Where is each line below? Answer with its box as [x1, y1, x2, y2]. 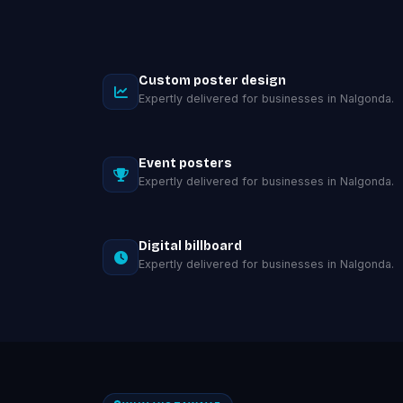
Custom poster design [139, 73, 286, 88]
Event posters [139, 156, 232, 171]
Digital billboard [139, 238, 242, 254]
